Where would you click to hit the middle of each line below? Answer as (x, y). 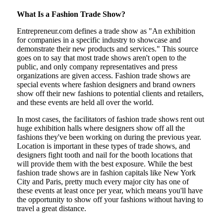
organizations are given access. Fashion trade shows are (104, 75)
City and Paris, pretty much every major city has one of (103, 181)
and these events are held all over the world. (85, 102)
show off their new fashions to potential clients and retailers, (110, 93)
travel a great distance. (52, 208)
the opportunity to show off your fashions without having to (110, 199)
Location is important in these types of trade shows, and (104, 146)
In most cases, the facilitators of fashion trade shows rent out (111, 119)
